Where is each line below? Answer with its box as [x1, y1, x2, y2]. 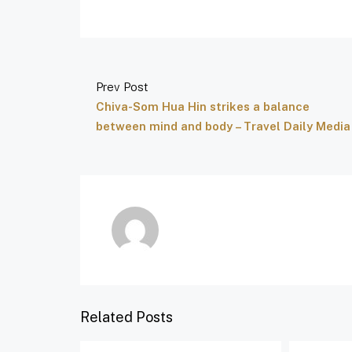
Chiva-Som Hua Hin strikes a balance [96, 100, 310, 113]
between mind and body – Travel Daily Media [96, 119, 350, 133]
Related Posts [80, 309, 173, 325]
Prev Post [96, 80, 148, 93]
